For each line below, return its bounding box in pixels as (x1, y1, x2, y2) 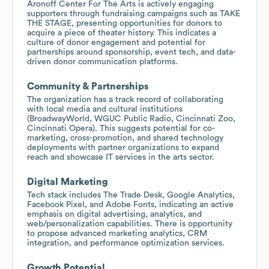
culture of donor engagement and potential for (27, 38, 205, 47)
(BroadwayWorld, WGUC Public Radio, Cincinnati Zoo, (27, 114, 235, 123)
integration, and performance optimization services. (27, 238, 225, 247)
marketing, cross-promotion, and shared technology (27, 133, 223, 142)
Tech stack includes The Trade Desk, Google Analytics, (27, 190, 235, 199)
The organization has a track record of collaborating (27, 95, 223, 104)
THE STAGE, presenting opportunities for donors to (27, 19, 222, 28)
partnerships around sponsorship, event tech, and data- (27, 47, 236, 56)
